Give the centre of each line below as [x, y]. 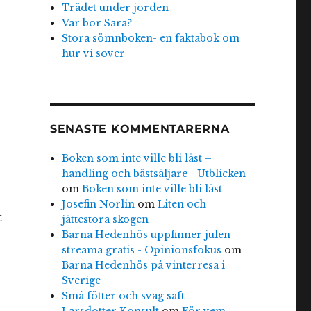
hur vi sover [94, 53]
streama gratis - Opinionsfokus [142, 250]
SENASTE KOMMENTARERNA [140, 128]
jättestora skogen [106, 219]
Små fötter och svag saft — [130, 295]
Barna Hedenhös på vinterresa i [144, 265]
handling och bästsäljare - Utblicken [154, 173]
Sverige [82, 280]
